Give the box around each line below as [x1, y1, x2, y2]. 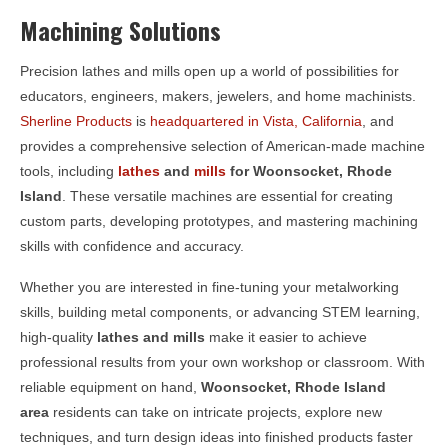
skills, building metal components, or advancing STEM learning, [20, 303, 420, 320]
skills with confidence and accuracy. [20, 237, 244, 254]
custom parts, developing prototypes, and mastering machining [20, 212, 418, 229]
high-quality [20, 328, 97, 345]
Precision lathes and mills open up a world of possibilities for [20, 62, 399, 79]
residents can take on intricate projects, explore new [49, 403, 382, 420]
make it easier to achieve [205, 328, 367, 345]
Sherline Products [20, 112, 132, 129]
